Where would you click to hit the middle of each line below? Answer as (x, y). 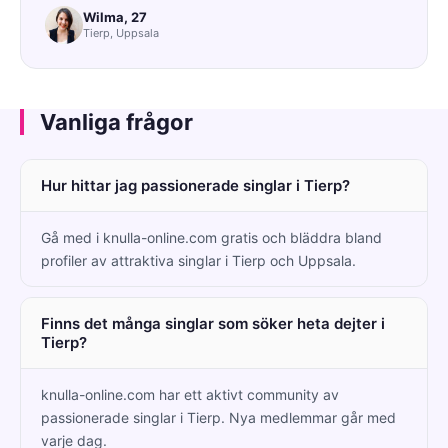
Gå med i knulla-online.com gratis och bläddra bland (211, 237)
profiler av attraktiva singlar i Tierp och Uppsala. (198, 260)
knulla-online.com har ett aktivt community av (190, 394)
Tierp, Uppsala (121, 33)
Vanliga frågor (116, 121)
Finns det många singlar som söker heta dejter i (213, 323)
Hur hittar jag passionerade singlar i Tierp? (195, 185)
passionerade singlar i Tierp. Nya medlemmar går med (218, 417)
